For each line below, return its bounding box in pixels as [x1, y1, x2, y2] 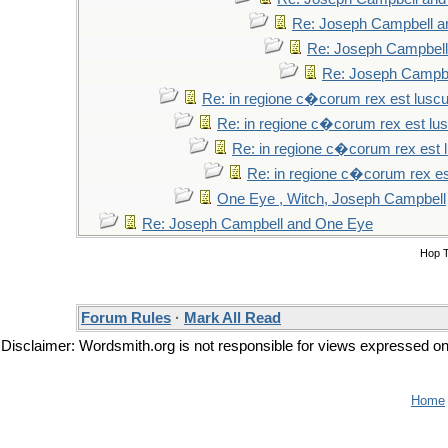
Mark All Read [184, 310, 281, 326]
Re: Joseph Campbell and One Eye [142, 216, 373, 232]
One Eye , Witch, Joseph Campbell [217, 191, 446, 207]
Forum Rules [81, 310, 171, 326]
